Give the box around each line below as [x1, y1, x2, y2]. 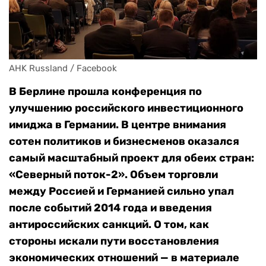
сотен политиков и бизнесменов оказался [9, 135, 239, 148]
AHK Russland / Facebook [9, 63, 117, 74]
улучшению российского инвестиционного [9, 102, 243, 115]
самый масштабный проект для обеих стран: [9, 151, 254, 165]
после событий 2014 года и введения [9, 201, 212, 215]
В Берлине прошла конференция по [9, 85, 202, 99]
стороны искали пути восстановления [9, 235, 219, 248]
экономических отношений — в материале [9, 251, 239, 265]
